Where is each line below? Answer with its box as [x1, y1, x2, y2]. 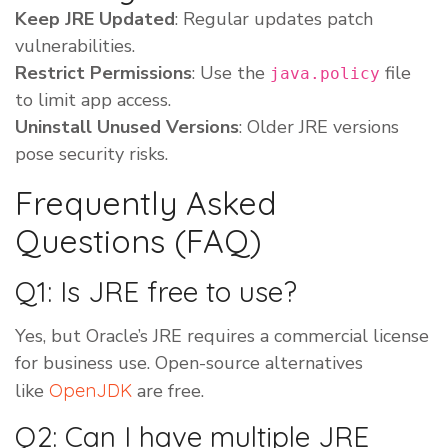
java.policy [270, 64, 380, 84]
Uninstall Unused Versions [15, 115, 239, 140]
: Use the [192, 61, 270, 86]
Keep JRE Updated [15, 7, 175, 32]
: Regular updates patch [175, 7, 373, 32]
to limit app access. [15, 88, 171, 113]
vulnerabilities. [15, 34, 135, 59]
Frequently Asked [15, 183, 277, 224]
